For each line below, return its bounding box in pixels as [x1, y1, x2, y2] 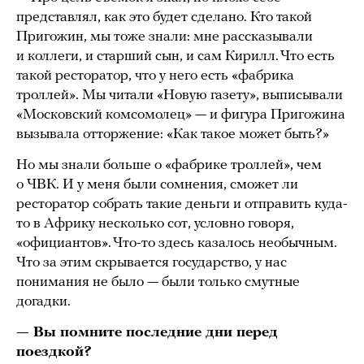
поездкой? [16, 344, 92, 361]
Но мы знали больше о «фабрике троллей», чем [16, 158, 322, 174]
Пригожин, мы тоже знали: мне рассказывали [16, 29, 313, 45]
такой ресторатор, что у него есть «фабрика [16, 68, 294, 84]
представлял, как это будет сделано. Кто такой [16, 10, 312, 26]
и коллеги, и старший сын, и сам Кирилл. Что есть [16, 49, 335, 65]
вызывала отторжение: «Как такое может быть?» [16, 127, 329, 143]
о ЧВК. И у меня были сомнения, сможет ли [16, 177, 298, 193]
